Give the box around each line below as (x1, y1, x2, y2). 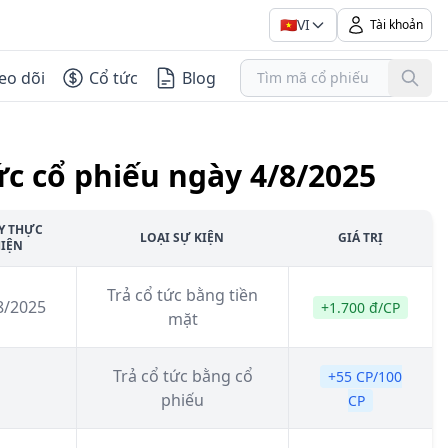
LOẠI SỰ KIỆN (140, 229, 224, 246)
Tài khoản (370, 16, 423, 33)
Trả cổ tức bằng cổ (112, 365, 253, 387)
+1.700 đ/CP (321, 298, 400, 317)
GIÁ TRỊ (337, 229, 383, 246)
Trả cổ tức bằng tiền (107, 284, 258, 306)
